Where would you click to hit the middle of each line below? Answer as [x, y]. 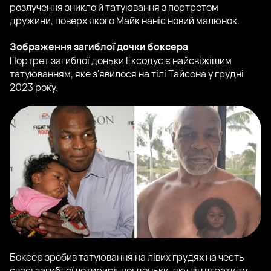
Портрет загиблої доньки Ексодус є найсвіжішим [121, 61]
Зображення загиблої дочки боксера [99, 47]
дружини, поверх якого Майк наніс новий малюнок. [125, 21]
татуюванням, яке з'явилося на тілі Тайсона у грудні [127, 74]
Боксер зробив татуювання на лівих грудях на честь [127, 257]
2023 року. [34, 87]
